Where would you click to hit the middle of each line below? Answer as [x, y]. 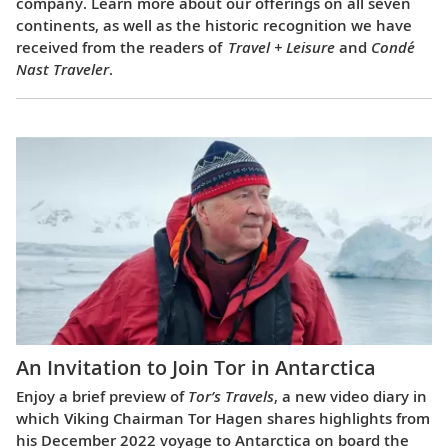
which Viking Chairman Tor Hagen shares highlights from [223, 418]
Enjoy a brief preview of [102, 396]
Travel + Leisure [281, 46]
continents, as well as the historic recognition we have [214, 24]
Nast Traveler [62, 68]
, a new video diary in [350, 396]
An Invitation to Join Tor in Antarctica [196, 368]
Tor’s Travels [231, 396]
